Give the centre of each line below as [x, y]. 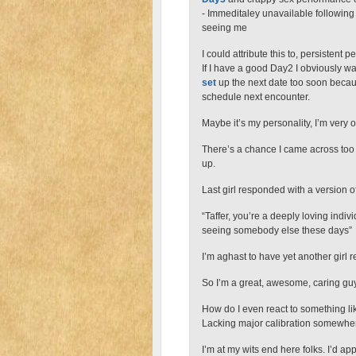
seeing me [224, 28]
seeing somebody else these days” [277, 230]
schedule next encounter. [256, 97]
